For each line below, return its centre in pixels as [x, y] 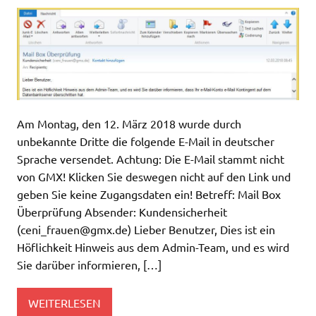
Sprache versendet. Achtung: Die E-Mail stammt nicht [151, 158]
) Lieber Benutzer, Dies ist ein [201, 229]
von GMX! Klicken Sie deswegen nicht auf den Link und [154, 176]
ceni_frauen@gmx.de [74, 229]
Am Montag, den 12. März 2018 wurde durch [129, 123]
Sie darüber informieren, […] [89, 264]
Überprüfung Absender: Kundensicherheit [122, 211]
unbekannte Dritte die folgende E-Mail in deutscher [146, 141]
